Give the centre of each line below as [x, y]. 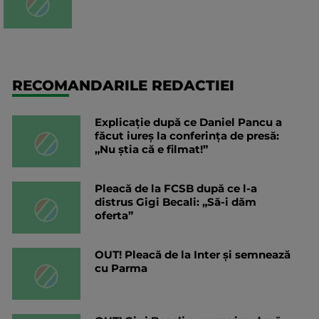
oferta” [114, 216]
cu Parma [121, 268]
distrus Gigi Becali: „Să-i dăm [176, 202]
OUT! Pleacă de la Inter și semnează [193, 255]
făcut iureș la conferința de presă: [187, 136]
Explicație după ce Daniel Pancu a [188, 122]
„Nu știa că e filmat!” [151, 150]
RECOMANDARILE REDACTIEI [123, 86]
